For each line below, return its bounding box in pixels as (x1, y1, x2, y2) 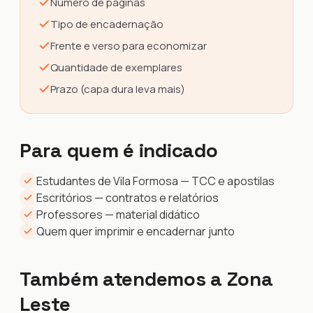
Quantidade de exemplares (50, 60, 182, 75)
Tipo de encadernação (50, 17, 163, 31)
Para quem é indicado (20, 138, 218, 163)
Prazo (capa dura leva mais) (50, 82, 185, 96)
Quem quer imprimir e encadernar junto (36, 224, 235, 239)
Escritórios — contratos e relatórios (36, 190, 219, 205)
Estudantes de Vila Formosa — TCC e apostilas (36, 173, 275, 189)
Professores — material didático (36, 207, 200, 222)
